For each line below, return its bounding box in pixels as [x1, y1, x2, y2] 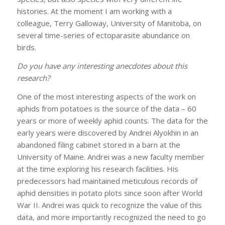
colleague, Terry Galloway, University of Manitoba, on [17, 18, 201, 29]
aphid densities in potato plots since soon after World [17, 187, 202, 198]
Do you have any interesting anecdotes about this [17, 61, 187, 71]
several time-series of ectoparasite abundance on [17, 30, 190, 41]
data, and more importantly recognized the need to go [17, 211, 206, 222]
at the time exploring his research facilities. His [17, 163, 178, 174]
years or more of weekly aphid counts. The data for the [17, 115, 208, 126]
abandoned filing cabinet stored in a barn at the [17, 139, 180, 150]
